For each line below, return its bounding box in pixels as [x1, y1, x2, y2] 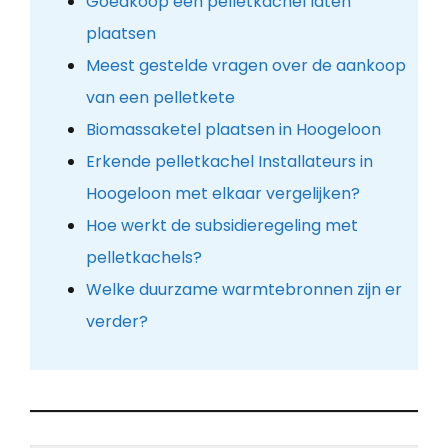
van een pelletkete [85, 86, 235, 110]
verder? [85, 310, 148, 334]
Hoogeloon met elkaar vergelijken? [85, 182, 360, 206]
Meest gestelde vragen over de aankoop [85, 54, 406, 78]
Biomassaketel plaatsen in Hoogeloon [85, 118, 381, 142]
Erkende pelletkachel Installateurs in [85, 150, 373, 174]
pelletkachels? [85, 246, 202, 270]
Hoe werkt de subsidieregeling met [85, 214, 358, 238]
